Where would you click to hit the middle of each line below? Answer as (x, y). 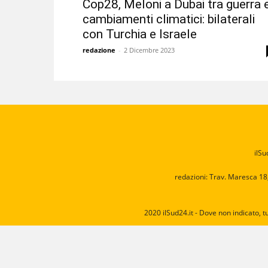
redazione (99, 50)
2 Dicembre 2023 (149, 50)
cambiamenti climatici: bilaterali (169, 19)
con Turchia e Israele (140, 34)
